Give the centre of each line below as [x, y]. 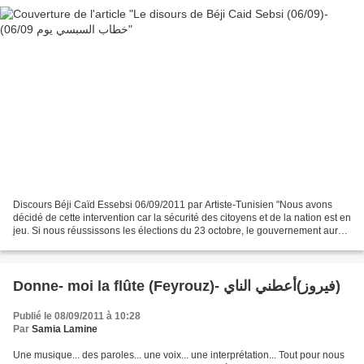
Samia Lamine [65, 329]
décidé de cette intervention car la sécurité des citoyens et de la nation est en [182, 217]
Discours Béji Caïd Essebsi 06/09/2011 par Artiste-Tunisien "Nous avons [173, 204]
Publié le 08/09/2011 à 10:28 [77, 316]
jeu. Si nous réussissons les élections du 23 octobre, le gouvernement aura [178, 230]
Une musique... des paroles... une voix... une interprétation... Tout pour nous [179, 355]
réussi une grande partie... [71, 243]
